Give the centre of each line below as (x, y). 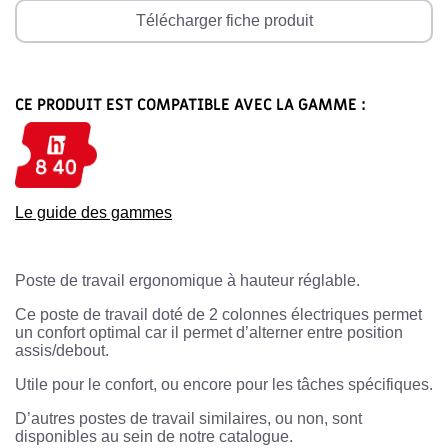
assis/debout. (62, 350)
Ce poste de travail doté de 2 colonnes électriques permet (218, 314)
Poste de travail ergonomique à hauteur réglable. (187, 280)
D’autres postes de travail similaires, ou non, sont (188, 418)
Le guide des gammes (93, 212)
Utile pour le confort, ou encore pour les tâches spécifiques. (224, 384)
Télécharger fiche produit (224, 20)
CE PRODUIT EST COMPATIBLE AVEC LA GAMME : (190, 104)
